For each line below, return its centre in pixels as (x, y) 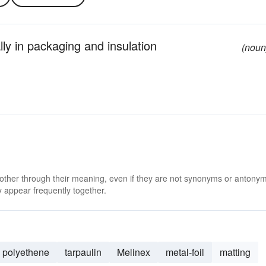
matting (235, 252)
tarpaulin (83, 252)
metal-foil (185, 252)
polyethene (26, 252)
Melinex (134, 252)
